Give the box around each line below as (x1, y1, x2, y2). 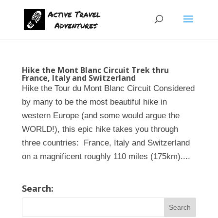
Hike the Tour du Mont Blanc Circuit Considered (21, 84, 195, 93)
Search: (21, 182, 54, 194)
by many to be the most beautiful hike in (21, 97, 167, 107)
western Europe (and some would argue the (21, 111, 180, 120)
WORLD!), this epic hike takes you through (21, 125, 178, 134)
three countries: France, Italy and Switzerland (21, 138, 190, 147)
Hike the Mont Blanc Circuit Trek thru (21, 65, 169, 75)
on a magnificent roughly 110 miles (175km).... (21, 152, 190, 161)
